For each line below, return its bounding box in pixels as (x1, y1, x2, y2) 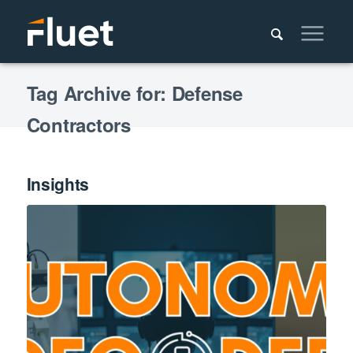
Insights (26, 172, 90, 195)
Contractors (26, 111, 131, 138)
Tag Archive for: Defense (26, 80, 243, 106)
